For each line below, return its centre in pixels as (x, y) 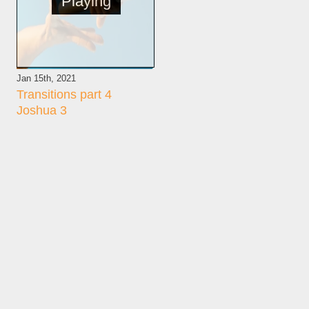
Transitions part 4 (64, 94)
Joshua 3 (42, 110)
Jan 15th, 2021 (46, 78)
